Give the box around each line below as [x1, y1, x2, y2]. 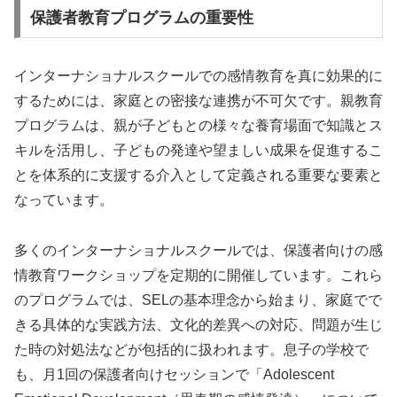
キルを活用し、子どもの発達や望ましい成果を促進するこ [14, 142, 383, 158]
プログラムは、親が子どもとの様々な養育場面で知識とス [14, 117, 383, 133]
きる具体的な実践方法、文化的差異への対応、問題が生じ [14, 316, 383, 332]
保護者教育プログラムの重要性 [29, 8, 253, 27]
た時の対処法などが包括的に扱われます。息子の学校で [14, 341, 369, 357]
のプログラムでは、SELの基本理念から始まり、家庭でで [14, 292, 382, 307]
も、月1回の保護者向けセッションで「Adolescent [14, 366, 334, 382]
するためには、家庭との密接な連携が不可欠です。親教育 [14, 92, 383, 108]
